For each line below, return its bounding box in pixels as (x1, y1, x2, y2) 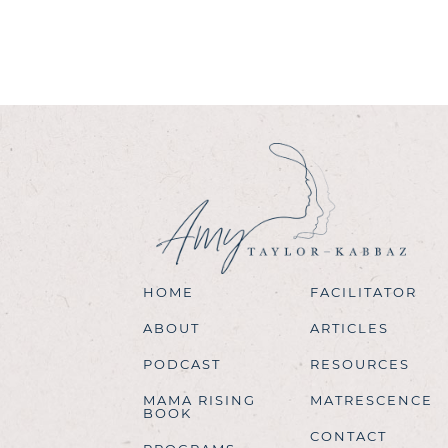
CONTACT (309, 427, 387, 444)
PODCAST (143, 355, 221, 372)
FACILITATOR (309, 283, 417, 300)
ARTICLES (309, 319, 389, 336)
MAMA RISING (143, 391, 256, 408)
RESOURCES (309, 355, 410, 372)
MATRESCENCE (309, 391, 433, 408)
